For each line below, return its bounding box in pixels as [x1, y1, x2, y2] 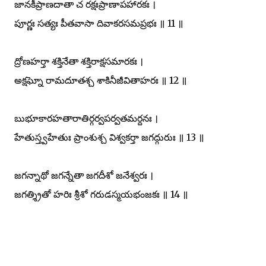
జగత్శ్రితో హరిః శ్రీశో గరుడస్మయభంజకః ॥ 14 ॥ [14, 188, 188, 200]
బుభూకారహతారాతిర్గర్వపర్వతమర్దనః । [14, 112, 158, 124]
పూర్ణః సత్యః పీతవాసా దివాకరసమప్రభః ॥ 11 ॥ [14, 17, 183, 29]
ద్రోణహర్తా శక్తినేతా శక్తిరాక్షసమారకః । [14, 55, 143, 67]
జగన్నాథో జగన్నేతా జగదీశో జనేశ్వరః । [14, 169, 153, 181]
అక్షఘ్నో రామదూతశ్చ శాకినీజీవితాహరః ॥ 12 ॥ [14, 74, 187, 86]
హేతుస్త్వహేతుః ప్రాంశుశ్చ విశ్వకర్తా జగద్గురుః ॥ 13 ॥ [14, 131, 204, 143]
